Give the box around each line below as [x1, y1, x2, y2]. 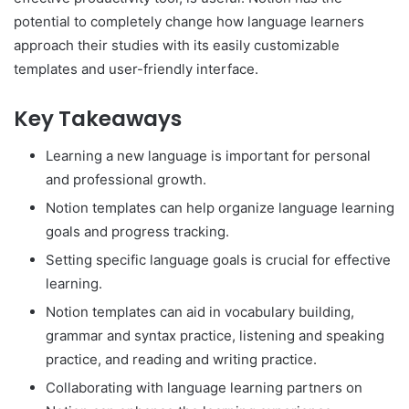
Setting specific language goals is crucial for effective [46, 250, 391, 268]
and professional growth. [46, 170, 206, 188]
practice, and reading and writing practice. [46, 350, 317, 368]
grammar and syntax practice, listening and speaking [46, 326, 384, 344]
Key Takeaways [14, 104, 182, 134]
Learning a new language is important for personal [46, 146, 371, 164]
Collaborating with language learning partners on [46, 378, 362, 396]
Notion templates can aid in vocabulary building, [46, 302, 354, 320]
